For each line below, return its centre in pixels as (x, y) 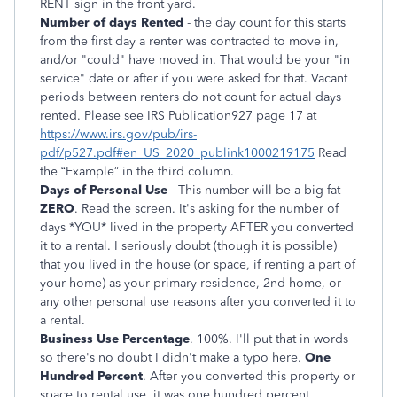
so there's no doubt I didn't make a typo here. (172, 357)
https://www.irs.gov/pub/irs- (118, 134)
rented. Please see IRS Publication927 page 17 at (178, 115)
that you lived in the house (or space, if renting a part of (198, 264)
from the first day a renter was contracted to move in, (189, 41)
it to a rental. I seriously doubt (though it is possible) (188, 245)
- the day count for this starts (265, 22)
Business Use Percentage (115, 339)
